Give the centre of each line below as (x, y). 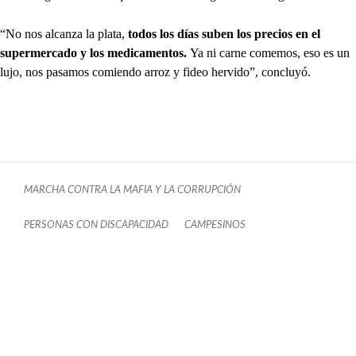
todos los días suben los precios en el (224, 34)
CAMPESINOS (215, 225)
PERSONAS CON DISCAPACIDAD (96, 225)
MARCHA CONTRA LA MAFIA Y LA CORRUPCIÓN (132, 190)
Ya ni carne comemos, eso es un (270, 53)
